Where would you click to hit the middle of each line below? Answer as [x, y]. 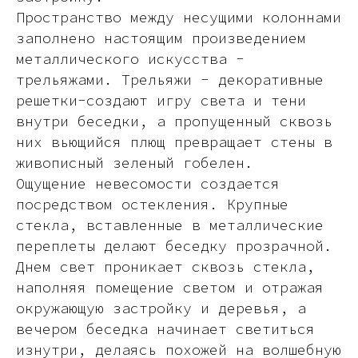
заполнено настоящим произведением [161, 38]
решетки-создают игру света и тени [161, 100]
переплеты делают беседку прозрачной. [174, 246]
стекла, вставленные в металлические [170, 225]
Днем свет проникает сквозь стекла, [165, 267]
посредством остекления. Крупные [152, 204]
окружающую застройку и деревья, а [161, 308]
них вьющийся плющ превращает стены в [174, 142]
